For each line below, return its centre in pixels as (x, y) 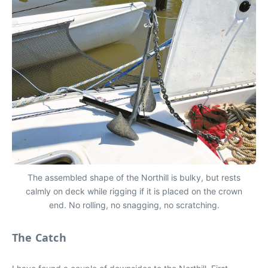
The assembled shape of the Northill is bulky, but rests (134, 177)
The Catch (39, 237)
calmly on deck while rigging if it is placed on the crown (134, 191)
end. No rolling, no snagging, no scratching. (134, 205)
